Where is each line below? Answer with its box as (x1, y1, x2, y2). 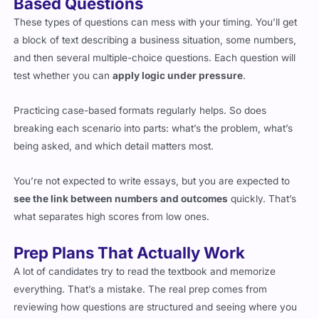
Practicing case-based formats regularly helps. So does (14, 95, 267, 107)
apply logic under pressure (113, 60, 244, 72)
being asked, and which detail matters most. (14, 130, 214, 142)
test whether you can (14, 60, 113, 72)
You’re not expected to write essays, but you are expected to (14, 165, 291, 177)
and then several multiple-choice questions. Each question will (14, 42, 296, 54)
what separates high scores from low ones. (14, 201, 210, 213)
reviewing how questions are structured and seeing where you (14, 291, 298, 303)
